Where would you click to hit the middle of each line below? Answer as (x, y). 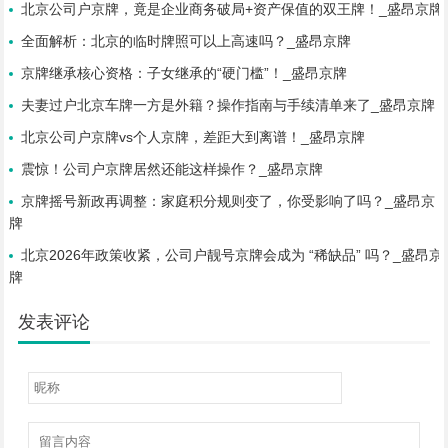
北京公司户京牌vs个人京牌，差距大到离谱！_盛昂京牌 (192, 137)
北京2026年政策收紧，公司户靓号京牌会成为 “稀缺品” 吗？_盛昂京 (231, 255)
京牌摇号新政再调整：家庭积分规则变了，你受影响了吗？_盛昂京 (227, 201)
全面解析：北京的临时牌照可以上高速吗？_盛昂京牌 (185, 41)
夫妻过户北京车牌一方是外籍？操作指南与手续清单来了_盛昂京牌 (227, 105)
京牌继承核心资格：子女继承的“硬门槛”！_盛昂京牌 (183, 73)
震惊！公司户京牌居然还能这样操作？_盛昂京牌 (171, 169)
